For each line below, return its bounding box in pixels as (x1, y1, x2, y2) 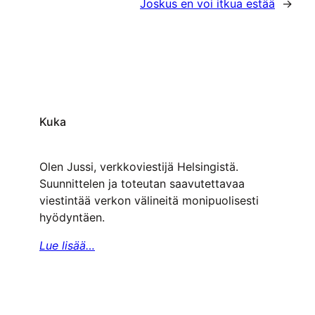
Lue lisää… (39, 238, 95, 253)
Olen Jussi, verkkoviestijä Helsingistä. (39, 160, 238, 174)
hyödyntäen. (39, 210, 105, 225)
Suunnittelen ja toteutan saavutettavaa (39, 176, 245, 191)
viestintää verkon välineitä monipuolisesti (39, 193, 259, 208)
